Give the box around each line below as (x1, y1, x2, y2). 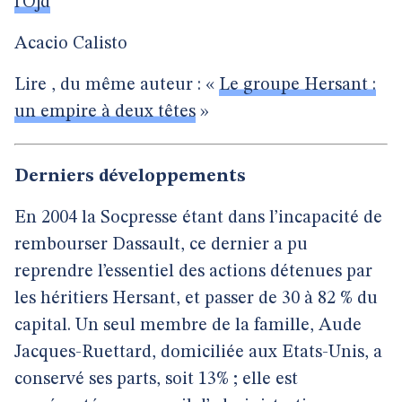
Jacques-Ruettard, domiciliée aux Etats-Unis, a (14, 344, 382, 362)
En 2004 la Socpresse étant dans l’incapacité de (14, 209, 382, 227)
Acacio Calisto (14, 35, 127, 53)
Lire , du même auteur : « (14, 76, 219, 94)
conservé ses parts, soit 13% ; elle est (14, 371, 298, 389)
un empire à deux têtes (14, 103, 196, 121)
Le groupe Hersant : (219, 76, 376, 94)
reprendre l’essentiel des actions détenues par (14, 263, 372, 281)
